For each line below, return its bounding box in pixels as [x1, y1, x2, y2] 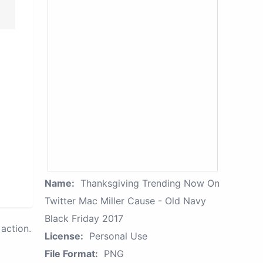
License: [45, 230, 83, 242]
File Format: [45, 248, 98, 259]
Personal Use [89, 230, 147, 242]
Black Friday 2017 [45, 213, 123, 224]
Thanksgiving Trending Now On [80, 177, 220, 189]
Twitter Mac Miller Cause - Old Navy [45, 195, 206, 207]
